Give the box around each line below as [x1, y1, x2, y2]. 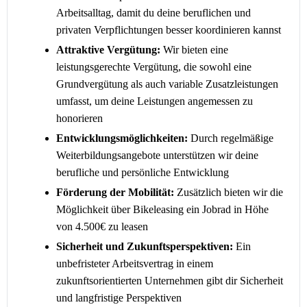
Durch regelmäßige [188, 132, 273, 144]
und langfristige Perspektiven [56, 292, 182, 304]
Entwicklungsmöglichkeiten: [56, 132, 188, 144]
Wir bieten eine [160, 44, 228, 56]
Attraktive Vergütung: [56, 44, 160, 56]
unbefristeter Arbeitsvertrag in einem [56, 258, 213, 269]
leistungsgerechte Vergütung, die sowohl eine [56, 61, 251, 73]
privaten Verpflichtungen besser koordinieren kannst [56, 24, 281, 36]
